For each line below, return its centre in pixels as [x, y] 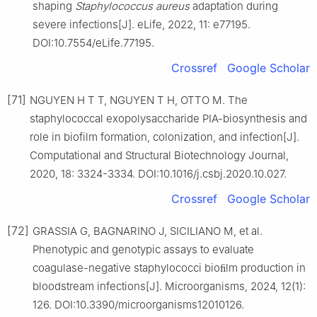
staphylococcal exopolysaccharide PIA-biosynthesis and [168, 118]
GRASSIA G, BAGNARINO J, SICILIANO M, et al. [148, 231]
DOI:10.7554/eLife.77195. [93, 42]
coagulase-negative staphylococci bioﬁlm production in [169, 267]
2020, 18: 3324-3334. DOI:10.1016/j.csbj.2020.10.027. [158, 173]
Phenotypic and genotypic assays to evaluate [143, 249]
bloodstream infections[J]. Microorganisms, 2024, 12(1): [169, 286]
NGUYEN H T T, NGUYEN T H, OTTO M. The [139, 100]
